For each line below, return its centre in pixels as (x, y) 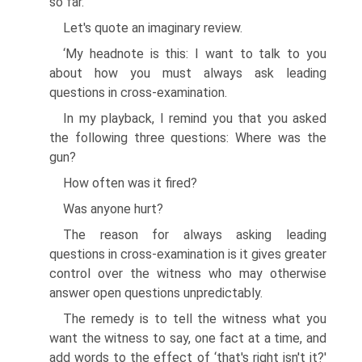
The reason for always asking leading (195, 235)
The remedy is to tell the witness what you (195, 319)
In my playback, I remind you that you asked (195, 118)
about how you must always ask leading (188, 73)
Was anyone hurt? (113, 209)
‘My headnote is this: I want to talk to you (195, 54)
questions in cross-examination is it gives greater (188, 254)
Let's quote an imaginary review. (153, 28)
